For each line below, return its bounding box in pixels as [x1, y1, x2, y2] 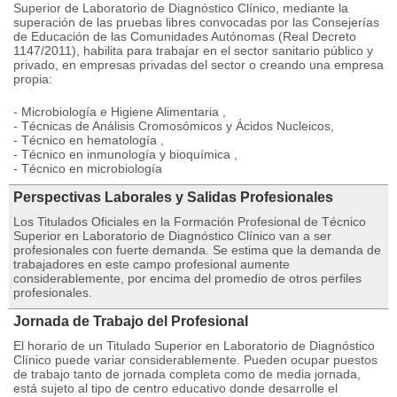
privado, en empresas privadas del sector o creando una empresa [13, 58, 384, 72]
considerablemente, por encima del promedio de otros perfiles [13, 271, 362, 285]
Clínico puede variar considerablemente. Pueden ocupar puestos [13, 353, 378, 367]
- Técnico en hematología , [13, 133, 164, 147]
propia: [13, 72, 52, 86]
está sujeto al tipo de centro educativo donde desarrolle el [13, 381, 338, 395]
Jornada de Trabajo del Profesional [13, 314, 248, 329]
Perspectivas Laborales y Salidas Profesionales [13, 190, 333, 205]
